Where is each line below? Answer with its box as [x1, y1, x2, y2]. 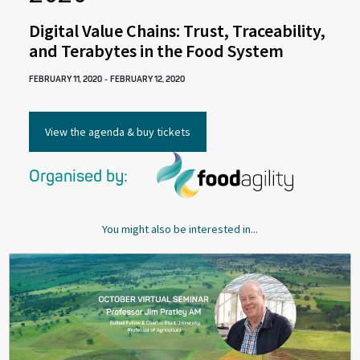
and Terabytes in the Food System [29, 39, 284, 62]
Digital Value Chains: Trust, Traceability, [29, 19, 325, 42]
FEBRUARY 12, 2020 [110, 76, 185, 84]
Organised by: [29, 166, 128, 186]
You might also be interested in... [102, 222, 258, 236]
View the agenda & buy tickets [45, 125, 190, 139]
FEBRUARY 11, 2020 [29, 76, 102, 84]
